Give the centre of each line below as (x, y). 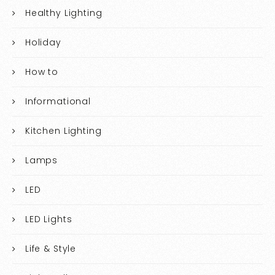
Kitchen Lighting (63, 130)
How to (41, 72)
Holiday (43, 42)
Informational (58, 101)
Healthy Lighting (64, 13)
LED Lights (48, 219)
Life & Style (51, 248)
